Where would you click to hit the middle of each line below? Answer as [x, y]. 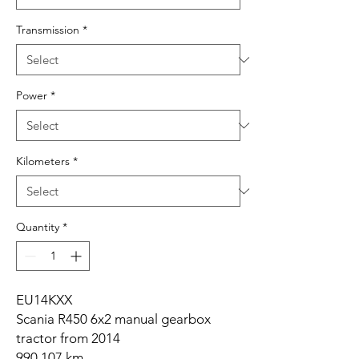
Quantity [38, 227]
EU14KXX [44, 300]
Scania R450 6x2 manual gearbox [113, 319]
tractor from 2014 [68, 339]
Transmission [48, 30]
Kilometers [43, 161]
